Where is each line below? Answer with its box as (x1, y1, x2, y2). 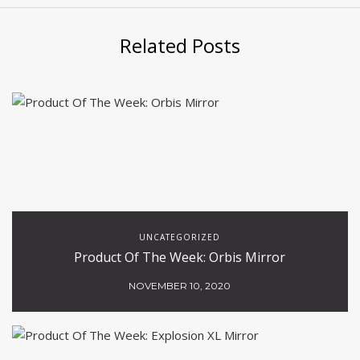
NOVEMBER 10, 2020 (129, 280, 231, 292)
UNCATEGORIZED (139, 231, 221, 243)
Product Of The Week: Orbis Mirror (74, 248, 286, 267)
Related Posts (120, 32, 240, 59)
